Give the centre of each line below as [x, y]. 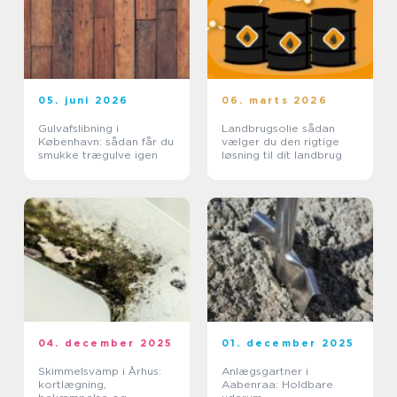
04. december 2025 [106, 343]
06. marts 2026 [275, 101]
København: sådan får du [106, 142]
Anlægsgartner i [265, 371]
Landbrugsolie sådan [262, 128]
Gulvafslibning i [78, 128]
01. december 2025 [288, 343]
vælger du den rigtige [280, 142]
